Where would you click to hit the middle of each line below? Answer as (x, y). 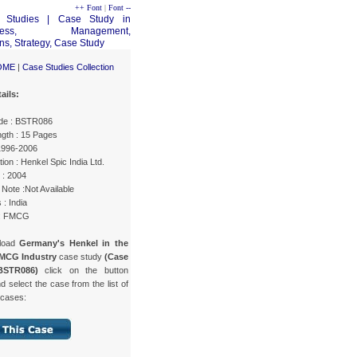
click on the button (83, 270)
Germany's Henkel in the (74, 243)
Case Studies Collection (68, 67)
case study (80, 256)
